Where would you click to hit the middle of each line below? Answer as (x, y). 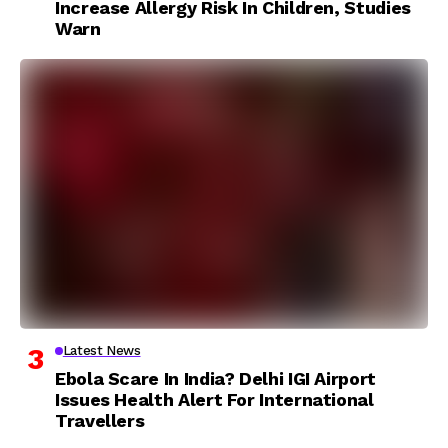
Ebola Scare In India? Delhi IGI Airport (215, 378)
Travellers (100, 420)
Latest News (101, 350)
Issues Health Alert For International (214, 399)
